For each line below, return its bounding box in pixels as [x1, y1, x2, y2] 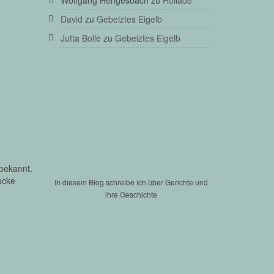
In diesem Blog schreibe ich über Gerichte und [54, 176, 209, 187]
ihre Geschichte [105, 188, 158, 199]
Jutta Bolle [60, 31, 101, 44]
